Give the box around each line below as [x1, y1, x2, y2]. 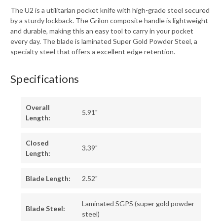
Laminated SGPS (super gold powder [81, 199, 194, 208]
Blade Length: [25, 174, 71, 183]
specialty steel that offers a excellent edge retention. [10, 47, 175, 56]
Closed [25, 139, 49, 147]
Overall [25, 103, 50, 112]
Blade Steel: [25, 204, 65, 213]
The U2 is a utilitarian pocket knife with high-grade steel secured [10, 6, 210, 15]
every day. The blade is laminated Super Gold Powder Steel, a [10, 37, 197, 46]
